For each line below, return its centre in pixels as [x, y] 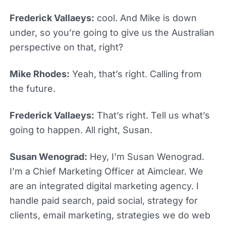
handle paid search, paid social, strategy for [103, 200]
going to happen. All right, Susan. [81, 130]
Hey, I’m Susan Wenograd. [146, 156]
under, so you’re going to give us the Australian [112, 32]
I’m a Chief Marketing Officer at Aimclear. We [106, 171]
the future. [32, 88]
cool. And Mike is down [145, 18]
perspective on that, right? [66, 47]
